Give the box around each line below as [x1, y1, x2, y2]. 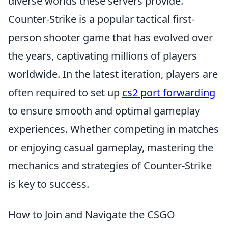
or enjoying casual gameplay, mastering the [8, 140, 213, 154]
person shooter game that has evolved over [8, 31, 213, 44]
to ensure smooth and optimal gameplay [8, 104, 200, 118]
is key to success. [8, 177, 89, 191]
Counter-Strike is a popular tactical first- [8, 12, 194, 26]
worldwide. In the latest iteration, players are [8, 67, 218, 81]
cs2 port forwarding [122, 85, 215, 99]
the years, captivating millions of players [8, 49, 197, 63]
